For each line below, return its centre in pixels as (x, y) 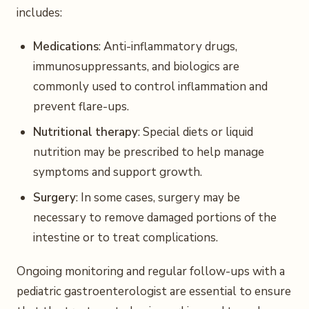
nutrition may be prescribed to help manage (149, 152)
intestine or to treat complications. (126, 238)
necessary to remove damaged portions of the (155, 218)
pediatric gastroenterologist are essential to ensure (154, 291)
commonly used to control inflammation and (150, 87)
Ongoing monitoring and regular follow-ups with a (151, 271)
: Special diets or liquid (196, 132)
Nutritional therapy (86, 132)
